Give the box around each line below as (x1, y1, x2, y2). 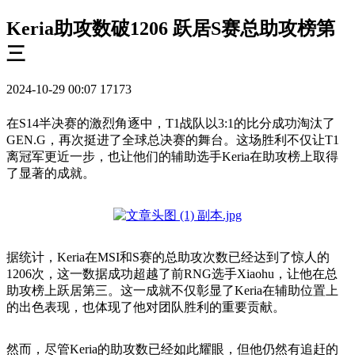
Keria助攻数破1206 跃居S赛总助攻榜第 (6, 17, 335, 39)
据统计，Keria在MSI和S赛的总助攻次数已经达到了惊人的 (6, 250, 330, 264)
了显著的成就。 (6, 166, 95, 180)
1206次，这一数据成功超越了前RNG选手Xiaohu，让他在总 (6, 266, 338, 281)
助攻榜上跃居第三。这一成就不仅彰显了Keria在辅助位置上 (6, 283, 338, 297)
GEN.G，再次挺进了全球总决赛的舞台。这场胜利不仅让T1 (6, 132, 339, 147)
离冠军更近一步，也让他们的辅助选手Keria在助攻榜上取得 (6, 149, 338, 163)
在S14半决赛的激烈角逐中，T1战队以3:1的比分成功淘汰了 (6, 116, 335, 130)
